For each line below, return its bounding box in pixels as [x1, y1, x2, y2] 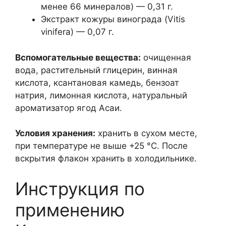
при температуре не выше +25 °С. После [15, 141, 188, 151]
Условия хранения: [15, 128, 95, 138]
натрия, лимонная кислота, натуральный [15, 90, 187, 100]
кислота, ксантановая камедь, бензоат [15, 77, 179, 88]
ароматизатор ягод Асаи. [15, 102, 122, 113]
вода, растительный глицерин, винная [15, 65, 178, 75]
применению [15, 199, 125, 220]
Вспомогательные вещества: [15, 52, 141, 63]
